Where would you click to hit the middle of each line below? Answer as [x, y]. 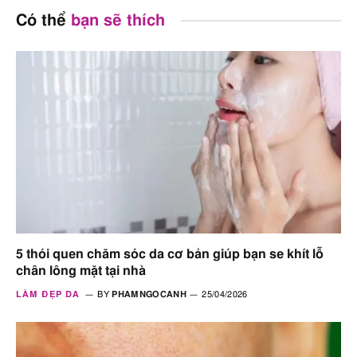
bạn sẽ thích [118, 20]
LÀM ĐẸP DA [48, 295]
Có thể [43, 20]
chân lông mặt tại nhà [81, 271]
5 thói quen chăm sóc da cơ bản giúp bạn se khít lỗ [170, 255]
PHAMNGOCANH [149, 295]
